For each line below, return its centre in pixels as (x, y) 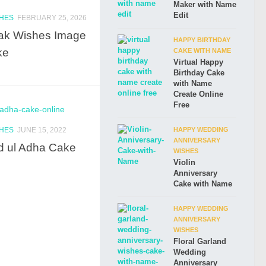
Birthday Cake (199, 73)
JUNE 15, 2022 (42, 130)
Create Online (198, 94)
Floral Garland (200, 241)
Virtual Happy (198, 62)
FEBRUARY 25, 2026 (52, 18)
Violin (184, 162)
